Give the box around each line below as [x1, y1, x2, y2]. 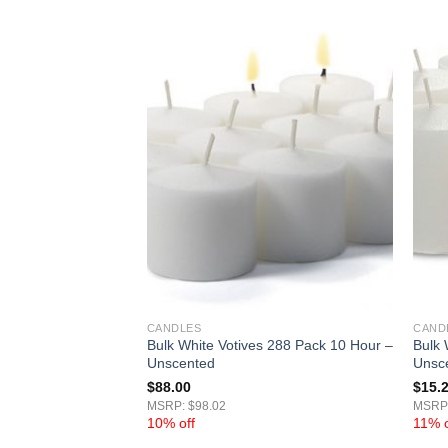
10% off [146, 415, 195, 432]
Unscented [146, 355, 215, 372]
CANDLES [146, 321, 202, 334]
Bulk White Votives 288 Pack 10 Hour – [146, 337, 393, 354]
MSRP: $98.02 [146, 400, 226, 413]
